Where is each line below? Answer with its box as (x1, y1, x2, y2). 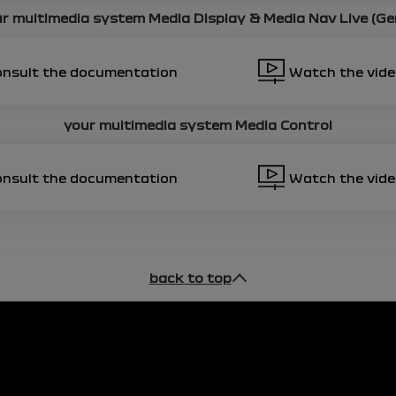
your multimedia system (64, 117, 235, 132)
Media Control (235, 117, 332, 132)
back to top (148, 270, 232, 286)
